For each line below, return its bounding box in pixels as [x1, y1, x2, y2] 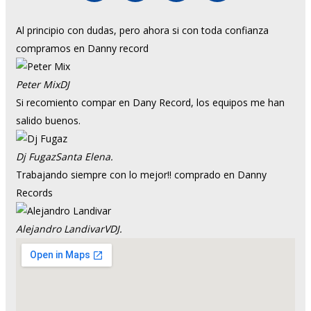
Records [16, 186, 53, 199]
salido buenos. [16, 114, 81, 127]
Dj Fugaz [16, 150, 56, 163]
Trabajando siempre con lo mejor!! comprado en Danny [16, 168, 267, 181]
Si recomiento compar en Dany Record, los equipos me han [16, 96, 285, 109]
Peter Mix [16, 78, 60, 91]
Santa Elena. [56, 150, 113, 163]
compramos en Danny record [16, 42, 149, 55]
